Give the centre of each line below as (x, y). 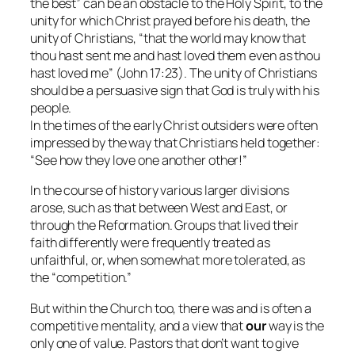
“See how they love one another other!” (139, 160)
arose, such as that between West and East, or (159, 208)
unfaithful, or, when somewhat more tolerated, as (168, 260)
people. (51, 108)
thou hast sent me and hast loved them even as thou (175, 56)
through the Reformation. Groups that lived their (165, 225)
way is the (295, 325)
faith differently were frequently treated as (150, 243)
